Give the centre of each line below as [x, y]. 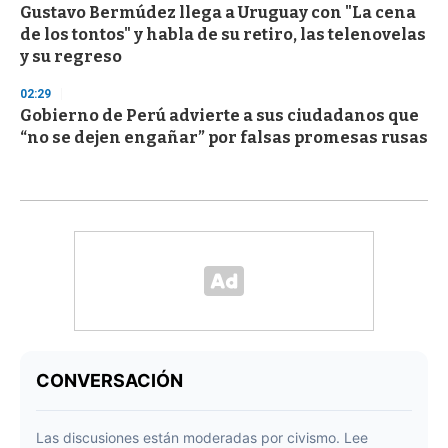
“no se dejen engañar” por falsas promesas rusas [224, 137]
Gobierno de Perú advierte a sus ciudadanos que [219, 115]
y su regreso [71, 56]
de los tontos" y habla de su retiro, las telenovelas [223, 34]
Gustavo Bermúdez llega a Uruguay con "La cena [218, 12]
